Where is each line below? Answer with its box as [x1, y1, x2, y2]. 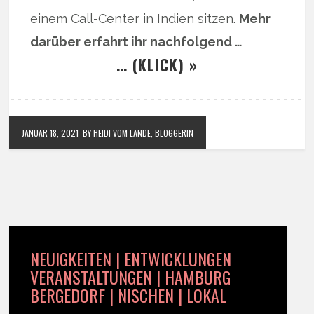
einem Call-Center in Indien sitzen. [30, 11, 240, 27]
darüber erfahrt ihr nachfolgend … [30, 34, 243, 50]
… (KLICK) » [116, 53, 198, 76]
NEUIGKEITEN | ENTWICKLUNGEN [30, 246, 232, 272]
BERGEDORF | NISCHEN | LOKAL [30, 282, 227, 308]
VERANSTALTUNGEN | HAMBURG [30, 264, 231, 290]
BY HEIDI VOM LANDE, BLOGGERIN [83, 127, 194, 139]
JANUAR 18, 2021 [22, 127, 79, 139]
